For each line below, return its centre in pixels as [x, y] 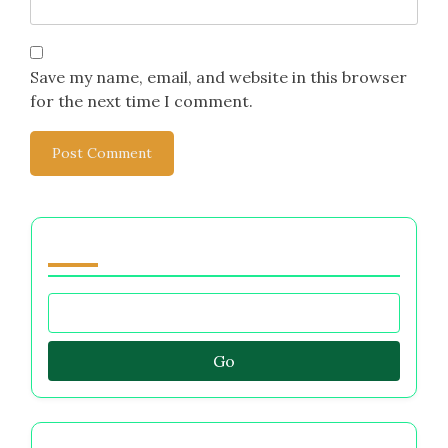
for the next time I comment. [141, 101]
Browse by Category [136, 245]
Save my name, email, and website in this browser [218, 77]
